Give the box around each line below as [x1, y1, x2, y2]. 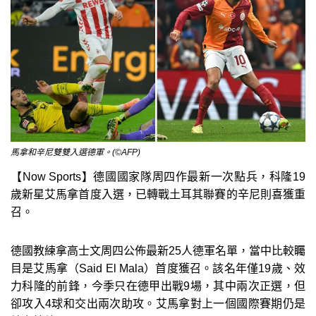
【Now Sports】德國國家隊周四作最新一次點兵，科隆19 [11, 170, 305, 183]
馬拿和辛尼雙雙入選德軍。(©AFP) [11, 147, 140, 157]
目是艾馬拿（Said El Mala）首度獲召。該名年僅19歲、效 [11, 262, 305, 274]
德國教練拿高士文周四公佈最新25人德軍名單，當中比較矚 [11, 244, 305, 257]
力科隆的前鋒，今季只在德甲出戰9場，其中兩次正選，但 [11, 279, 305, 292]
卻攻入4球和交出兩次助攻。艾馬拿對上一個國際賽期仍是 [11, 297, 305, 310]
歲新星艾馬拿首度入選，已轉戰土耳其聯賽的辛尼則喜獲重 [11, 188, 305, 200]
